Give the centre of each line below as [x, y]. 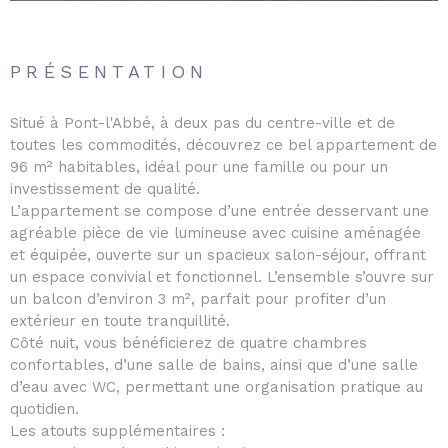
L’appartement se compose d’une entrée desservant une [219, 211]
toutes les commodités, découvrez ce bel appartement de [223, 145]
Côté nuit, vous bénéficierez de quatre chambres [188, 343]
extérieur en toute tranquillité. [120, 321]
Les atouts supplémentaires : [117, 431]
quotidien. [44, 409]
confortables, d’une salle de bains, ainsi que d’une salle [214, 365]
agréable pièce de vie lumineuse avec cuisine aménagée [215, 233]
